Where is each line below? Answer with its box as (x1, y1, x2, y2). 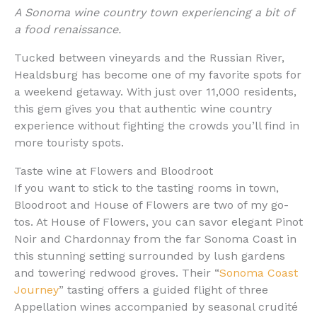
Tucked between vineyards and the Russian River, (14, 51, 284, 65)
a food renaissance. (14, 23, 121, 37)
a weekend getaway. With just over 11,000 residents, (14, 85, 296, 99)
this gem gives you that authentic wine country (14, 102, 272, 116)
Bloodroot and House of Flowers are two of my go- (14, 198, 289, 212)
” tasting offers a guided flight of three (59, 283, 268, 297)
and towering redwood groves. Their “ (14, 266, 219, 280)
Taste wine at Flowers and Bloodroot (14, 164, 213, 178)
